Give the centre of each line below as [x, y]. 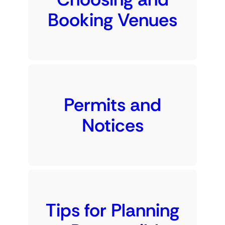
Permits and [113, 105]
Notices [113, 126]
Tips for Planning [113, 210]
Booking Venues [113, 20]
